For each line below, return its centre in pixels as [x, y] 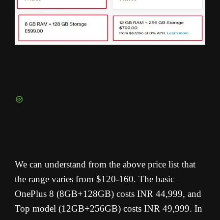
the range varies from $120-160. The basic [95, 179]
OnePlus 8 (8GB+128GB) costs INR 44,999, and [108, 194]
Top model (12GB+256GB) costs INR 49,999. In [109, 209]
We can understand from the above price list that [105, 165]
